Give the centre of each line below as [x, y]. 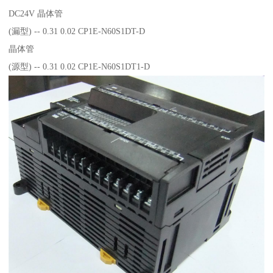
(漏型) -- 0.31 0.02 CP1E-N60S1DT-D [77, 31]
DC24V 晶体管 [37, 13]
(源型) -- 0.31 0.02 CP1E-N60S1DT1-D [80, 66]
